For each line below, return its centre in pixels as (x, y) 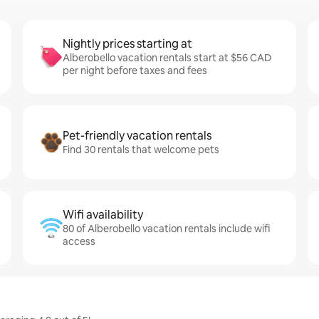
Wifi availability (103, 215)
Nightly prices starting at (127, 44)
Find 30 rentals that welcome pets (141, 150)
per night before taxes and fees (135, 70)
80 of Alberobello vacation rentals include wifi (166, 229)
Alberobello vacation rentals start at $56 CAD (167, 58)
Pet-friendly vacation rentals (137, 136)
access (79, 241)
